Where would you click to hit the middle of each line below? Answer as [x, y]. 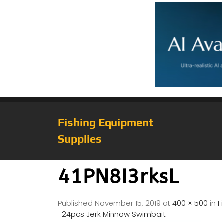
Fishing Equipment [106, 122]
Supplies [80, 139]
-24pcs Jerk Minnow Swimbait [112, 214]
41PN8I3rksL [118, 176]
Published [76, 203]
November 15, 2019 [128, 203]
